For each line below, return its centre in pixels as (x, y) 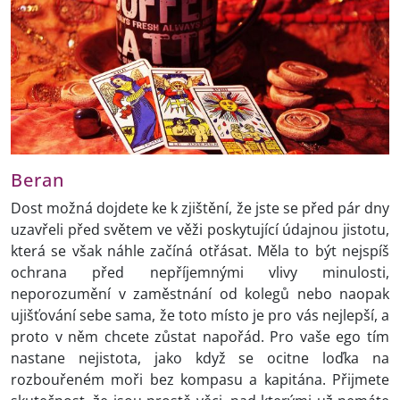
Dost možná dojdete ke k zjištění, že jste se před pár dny (200, 208)
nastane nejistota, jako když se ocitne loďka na (200, 358)
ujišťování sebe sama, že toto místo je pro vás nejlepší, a (200, 316)
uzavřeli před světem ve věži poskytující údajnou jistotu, (200, 230)
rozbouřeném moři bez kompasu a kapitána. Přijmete (200, 380)
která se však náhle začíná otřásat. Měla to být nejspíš (200, 251)
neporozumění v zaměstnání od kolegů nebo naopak (200, 294)
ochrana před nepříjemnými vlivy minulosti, (200, 273)
